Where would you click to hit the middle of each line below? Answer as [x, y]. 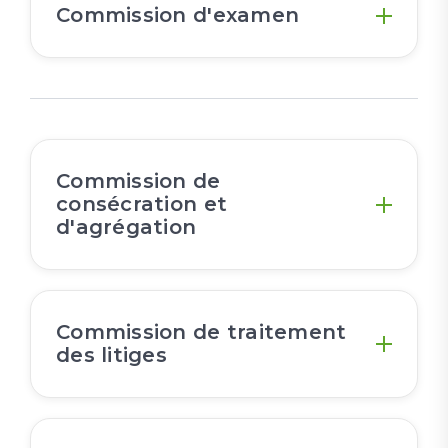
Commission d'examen [178, 15]
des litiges [111, 355]
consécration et [142, 204]
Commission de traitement [201, 332]
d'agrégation [126, 227]
